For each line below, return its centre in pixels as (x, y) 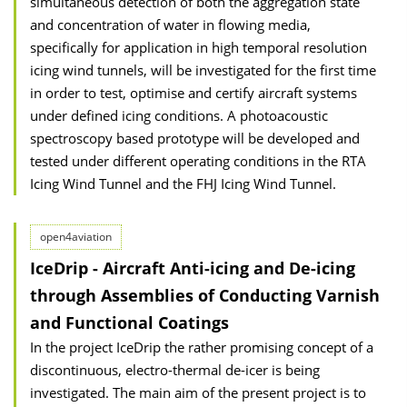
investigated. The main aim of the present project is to (198, 392)
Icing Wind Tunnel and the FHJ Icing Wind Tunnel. (183, 184)
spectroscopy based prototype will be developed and (195, 138)
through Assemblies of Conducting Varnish (205, 295)
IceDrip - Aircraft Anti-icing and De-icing (193, 268)
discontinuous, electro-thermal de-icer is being (175, 370)
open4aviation (76, 237)
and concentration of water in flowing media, (170, 25)
